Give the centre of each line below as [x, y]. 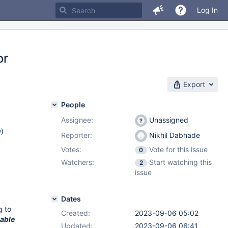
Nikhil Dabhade [174, 135]
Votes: [71, 149]
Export [194, 84]
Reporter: [77, 135]
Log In [207, 10]
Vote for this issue [178, 149]
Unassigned [168, 120]
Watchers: [78, 162]
